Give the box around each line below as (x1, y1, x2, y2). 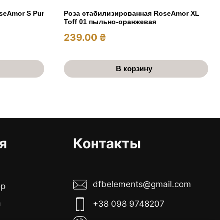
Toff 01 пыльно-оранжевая (64, 18, 156, 26)
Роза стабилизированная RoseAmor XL (64, 9, 199, 18)
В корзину (116, 64, 154, 73)
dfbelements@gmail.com (93, 179, 192, 190)
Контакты (73, 135, 141, 152)
